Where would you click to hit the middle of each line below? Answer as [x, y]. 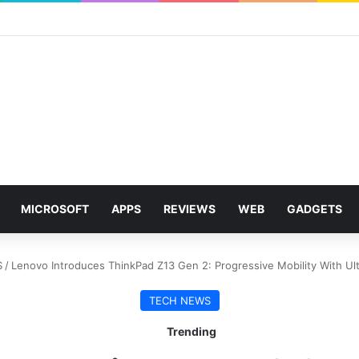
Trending [190, 331]
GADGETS [315, 209]
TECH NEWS [179, 301]
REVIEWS [190, 209]
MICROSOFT [55, 209]
